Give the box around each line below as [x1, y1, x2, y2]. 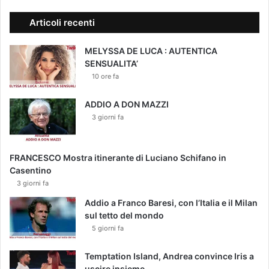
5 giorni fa [92, 224, 124, 233]
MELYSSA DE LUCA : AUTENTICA [85, 46, 217, 56]
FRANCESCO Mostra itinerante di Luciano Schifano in [10, 153, 226, 163]
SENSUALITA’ [85, 58, 138, 69]
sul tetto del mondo [85, 210, 164, 221]
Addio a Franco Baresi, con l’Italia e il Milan [85, 198, 258, 208]
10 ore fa [92, 72, 119, 81]
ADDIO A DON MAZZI [85, 99, 169, 110]
